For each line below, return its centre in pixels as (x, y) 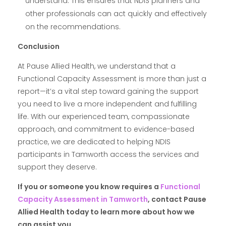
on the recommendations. (73, 27)
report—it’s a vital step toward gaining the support (108, 92)
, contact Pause (177, 200)
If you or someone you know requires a (89, 187)
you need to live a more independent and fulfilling (107, 104)
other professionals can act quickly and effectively (116, 14)
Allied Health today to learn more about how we (106, 212)
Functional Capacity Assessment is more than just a (112, 79)
